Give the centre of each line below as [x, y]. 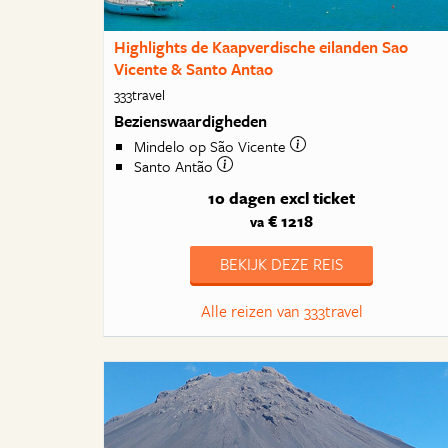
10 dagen [242, 198]
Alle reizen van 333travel [281, 311]
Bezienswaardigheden [191, 120]
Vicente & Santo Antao [194, 69]
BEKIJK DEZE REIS [282, 264]
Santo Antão [176, 166]
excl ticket [318, 198]
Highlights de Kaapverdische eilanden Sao [261, 47]
